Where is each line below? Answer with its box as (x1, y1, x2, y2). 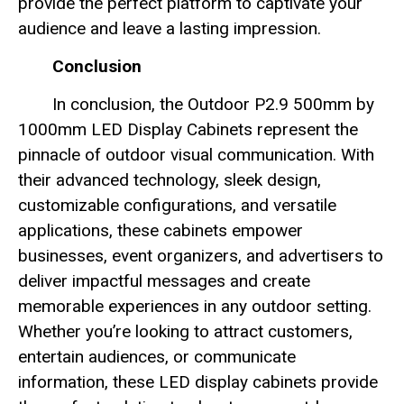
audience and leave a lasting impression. (18, 17, 321, 39)
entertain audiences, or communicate (18, 346, 296, 368)
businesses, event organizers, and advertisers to (18, 245, 383, 267)
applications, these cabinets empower (18, 220, 303, 242)
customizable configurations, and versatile (18, 195, 336, 216)
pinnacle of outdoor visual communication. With (18, 144, 374, 166)
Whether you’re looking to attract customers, (18, 321, 353, 343)
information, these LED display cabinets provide (18, 372, 378, 393)
